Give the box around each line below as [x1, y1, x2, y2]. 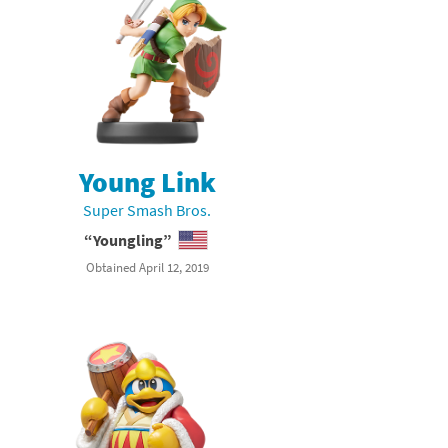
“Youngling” [83, 230, 172, 251]
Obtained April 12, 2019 [85, 259, 209, 276]
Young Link [78, 164, 216, 201]
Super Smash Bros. [83, 200, 212, 221]
